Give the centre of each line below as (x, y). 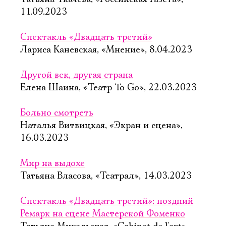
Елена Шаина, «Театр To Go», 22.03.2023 (108, 88)
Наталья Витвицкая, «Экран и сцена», (101, 126)
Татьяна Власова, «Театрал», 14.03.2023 (106, 176)
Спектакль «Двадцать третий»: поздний (107, 201)
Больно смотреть (57, 113)
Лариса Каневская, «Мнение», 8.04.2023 (106, 50)
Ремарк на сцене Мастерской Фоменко (103, 214)
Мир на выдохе (52, 163)
